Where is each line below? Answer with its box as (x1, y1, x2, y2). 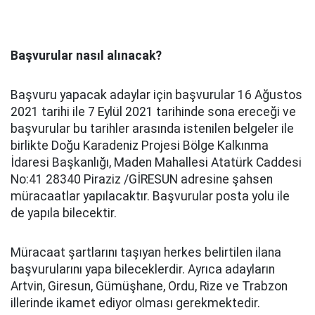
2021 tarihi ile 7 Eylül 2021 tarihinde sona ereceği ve (11, 105, 296, 119)
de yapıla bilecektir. (11, 206, 117, 220)
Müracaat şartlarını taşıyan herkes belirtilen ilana (11, 245, 281, 259)
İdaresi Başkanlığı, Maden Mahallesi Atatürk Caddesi (11, 155, 302, 169)
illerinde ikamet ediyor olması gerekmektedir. (11, 296, 260, 310)
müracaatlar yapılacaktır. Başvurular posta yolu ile (11, 189, 290, 203)
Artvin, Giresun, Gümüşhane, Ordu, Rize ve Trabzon (11, 279, 288, 293)
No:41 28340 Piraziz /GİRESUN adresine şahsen (11, 172, 273, 186)
